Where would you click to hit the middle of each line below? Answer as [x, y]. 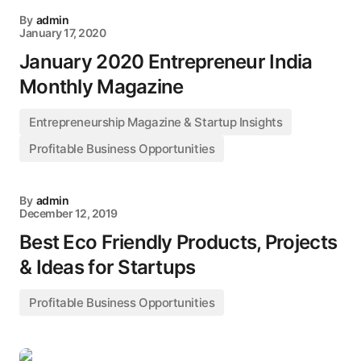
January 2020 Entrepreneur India [166, 62]
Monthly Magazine [102, 87]
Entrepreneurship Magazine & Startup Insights [156, 122]
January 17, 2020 [63, 33]
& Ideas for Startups [108, 267]
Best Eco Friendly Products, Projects [178, 242]
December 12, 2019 [68, 213]
